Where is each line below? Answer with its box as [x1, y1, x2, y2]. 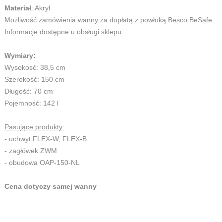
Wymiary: [4, 52, 36, 60]
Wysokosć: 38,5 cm [4, 63, 65, 72]
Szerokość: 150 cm [4, 75, 64, 84]
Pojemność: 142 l [4, 99, 58, 108]
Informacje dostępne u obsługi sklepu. [4, 28, 123, 36]
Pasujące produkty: [4, 123, 64, 131]
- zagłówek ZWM [4, 147, 57, 155]
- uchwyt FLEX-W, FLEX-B [4, 135, 87, 143]
